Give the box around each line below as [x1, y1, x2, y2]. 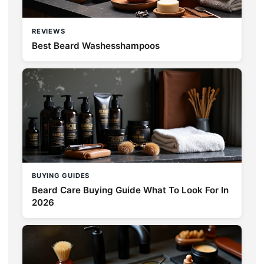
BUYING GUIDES [32, 171, 90, 180]
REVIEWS [32, 27, 65, 35]
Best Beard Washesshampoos [32, 39, 160, 51]
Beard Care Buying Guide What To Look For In [32, 184, 229, 196]
